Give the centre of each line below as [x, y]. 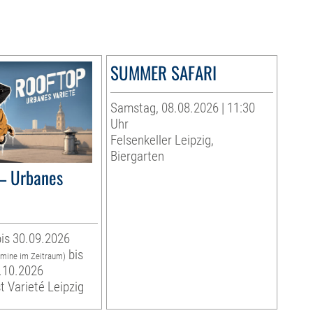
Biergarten [137, 156]
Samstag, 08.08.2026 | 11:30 [182, 108]
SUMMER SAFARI [163, 73]
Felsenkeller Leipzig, [162, 140]
